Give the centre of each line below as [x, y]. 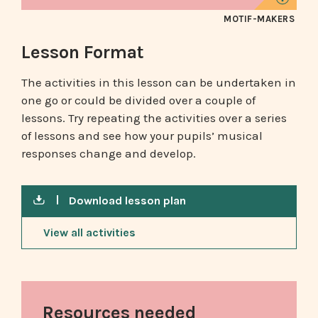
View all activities [89, 233]
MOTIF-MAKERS [259, 18]
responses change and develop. [109, 154]
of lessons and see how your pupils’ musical [142, 136]
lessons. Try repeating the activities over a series [154, 118]
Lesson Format [83, 52]
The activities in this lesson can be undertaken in [159, 83]
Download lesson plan [127, 201]
